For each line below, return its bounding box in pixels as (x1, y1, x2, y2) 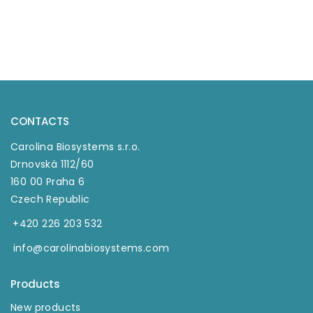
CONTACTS (10, 114, 69, 129)
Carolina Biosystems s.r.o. (10, 140, 140, 154)
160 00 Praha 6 (10, 175, 85, 189)
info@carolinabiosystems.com (13, 241, 170, 256)
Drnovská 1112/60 (10, 157, 94, 172)
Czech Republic (10, 192, 90, 207)
